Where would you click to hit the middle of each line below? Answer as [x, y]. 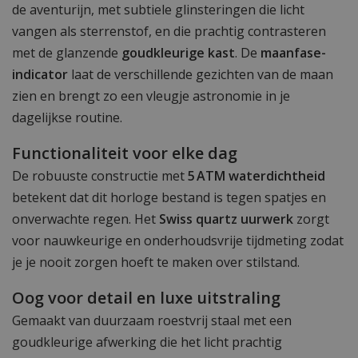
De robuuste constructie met [100, 175]
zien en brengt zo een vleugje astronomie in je [151, 95]
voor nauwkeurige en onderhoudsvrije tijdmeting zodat [178, 240]
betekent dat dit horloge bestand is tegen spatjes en [169, 197]
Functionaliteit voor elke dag [125, 153]
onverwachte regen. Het [86, 219]
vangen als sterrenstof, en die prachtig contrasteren [169, 31]
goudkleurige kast [178, 52]
